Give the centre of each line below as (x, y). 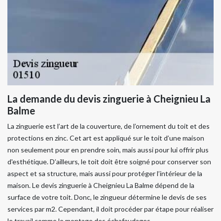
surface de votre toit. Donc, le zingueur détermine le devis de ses (107, 197)
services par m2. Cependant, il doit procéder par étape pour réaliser (110, 209)
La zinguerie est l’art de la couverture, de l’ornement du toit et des (109, 126)
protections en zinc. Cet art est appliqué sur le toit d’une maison (106, 138)
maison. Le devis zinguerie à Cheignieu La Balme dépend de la (101, 185)
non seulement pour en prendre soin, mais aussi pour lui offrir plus (108, 150)
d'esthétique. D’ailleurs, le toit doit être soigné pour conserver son (109, 162)
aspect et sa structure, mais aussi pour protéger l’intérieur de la (105, 173)
